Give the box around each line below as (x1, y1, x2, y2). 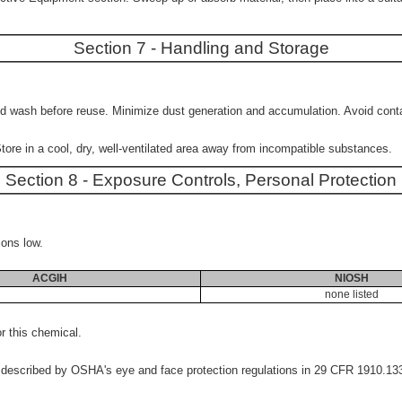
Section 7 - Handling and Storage (73, 39, 329, 57)
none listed (324, 288, 379, 301)
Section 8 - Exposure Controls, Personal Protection (5, 170, 397, 189)
